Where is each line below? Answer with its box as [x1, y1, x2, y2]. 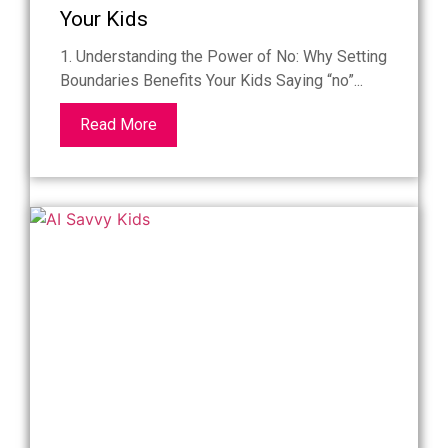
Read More [80, 115, 157, 135]
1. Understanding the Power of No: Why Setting [60, 47, 387, 67]
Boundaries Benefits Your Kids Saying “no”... [60, 71, 363, 91]
